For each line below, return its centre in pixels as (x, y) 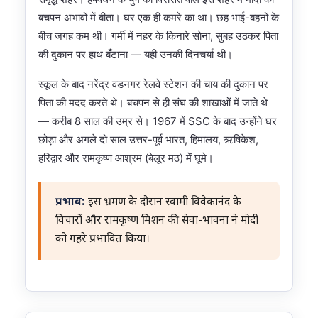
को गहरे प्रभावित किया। (103, 240)
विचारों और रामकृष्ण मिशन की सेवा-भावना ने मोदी (157, 221)
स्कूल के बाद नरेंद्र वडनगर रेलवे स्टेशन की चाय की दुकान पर (153, 84)
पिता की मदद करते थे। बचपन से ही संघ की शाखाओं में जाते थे (153, 103)
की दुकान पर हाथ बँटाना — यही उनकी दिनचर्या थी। (136, 55)
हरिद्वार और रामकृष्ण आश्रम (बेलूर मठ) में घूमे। (126, 158)
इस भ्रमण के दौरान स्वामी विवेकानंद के (163, 203)
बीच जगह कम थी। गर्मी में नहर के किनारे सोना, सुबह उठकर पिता (158, 36)
